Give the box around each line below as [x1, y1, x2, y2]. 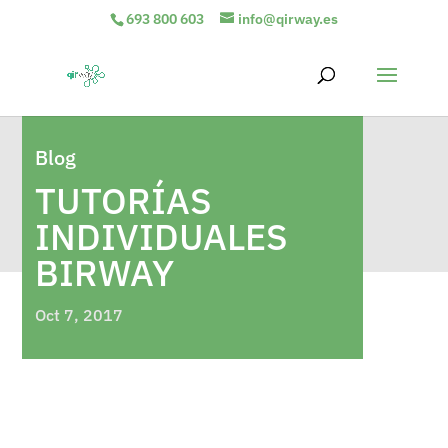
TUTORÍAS [34, 177, 212, 224]
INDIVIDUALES [34, 213, 288, 260]
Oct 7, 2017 [34, 305, 123, 325]
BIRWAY [34, 249, 174, 296]
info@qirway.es [237, 9, 338, 28]
